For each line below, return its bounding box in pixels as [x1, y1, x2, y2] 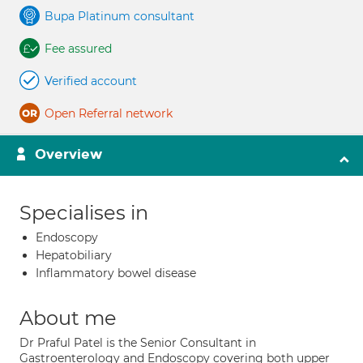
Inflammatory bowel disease [36, 266, 196, 280]
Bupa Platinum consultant [45, 9, 194, 23]
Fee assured [45, 41, 112, 56]
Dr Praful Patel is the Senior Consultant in [19, 335, 256, 350]
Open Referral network [45, 106, 173, 121]
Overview [35, 146, 102, 163]
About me [19, 306, 117, 330]
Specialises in [19, 201, 148, 224]
